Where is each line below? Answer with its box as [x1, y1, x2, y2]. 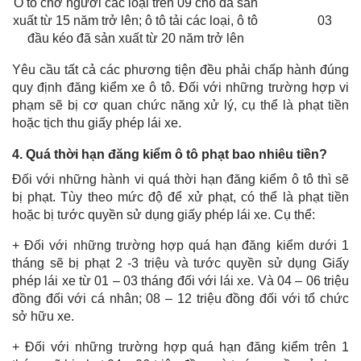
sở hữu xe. [12, 309, 74, 323]
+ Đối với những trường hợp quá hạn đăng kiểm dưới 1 [12, 238, 349, 252]
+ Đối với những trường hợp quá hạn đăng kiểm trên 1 [12, 339, 349, 354]
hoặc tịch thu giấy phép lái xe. [12, 115, 181, 130]
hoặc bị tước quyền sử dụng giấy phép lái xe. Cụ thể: [12, 207, 315, 222]
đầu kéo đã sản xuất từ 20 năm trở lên [27, 31, 244, 45]
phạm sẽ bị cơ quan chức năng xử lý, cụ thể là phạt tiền [12, 98, 349, 112]
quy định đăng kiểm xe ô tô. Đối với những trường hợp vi [12, 80, 349, 94]
